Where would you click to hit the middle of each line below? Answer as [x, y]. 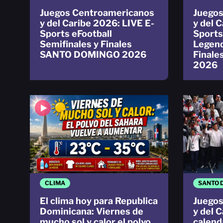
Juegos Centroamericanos [97, 13]
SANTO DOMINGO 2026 [93, 55]
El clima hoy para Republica [99, 201]
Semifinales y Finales [86, 44]
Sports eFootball [76, 34]
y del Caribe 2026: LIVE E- [97, 23]
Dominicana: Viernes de [92, 211]
